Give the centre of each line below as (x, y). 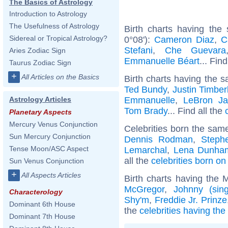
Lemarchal (146, 150)
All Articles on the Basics (60, 77)
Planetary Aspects (40, 112)
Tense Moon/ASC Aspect (49, 149)
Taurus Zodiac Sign (40, 63)
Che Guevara (195, 50)
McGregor (144, 189)
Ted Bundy (146, 89)
